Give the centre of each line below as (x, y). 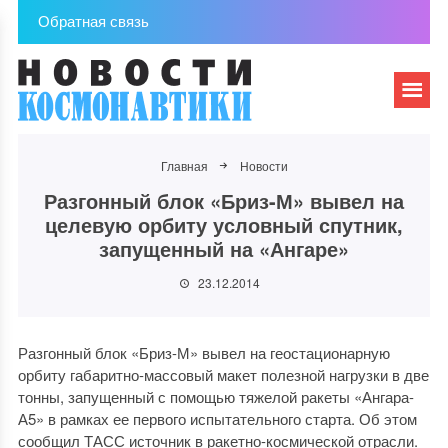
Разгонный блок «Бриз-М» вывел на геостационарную (203, 352)
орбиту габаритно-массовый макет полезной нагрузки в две (223, 374)
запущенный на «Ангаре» (224, 248)
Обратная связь (93, 20)
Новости (263, 165)
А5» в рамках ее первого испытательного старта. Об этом (217, 418)
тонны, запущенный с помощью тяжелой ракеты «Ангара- (215, 396)
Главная (184, 165)
